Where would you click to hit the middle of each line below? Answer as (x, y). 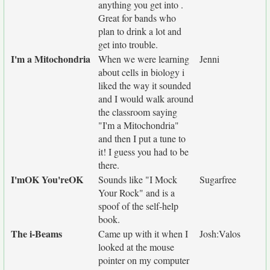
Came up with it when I (143, 234)
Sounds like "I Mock (138, 179)
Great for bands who (137, 18)
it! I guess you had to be (143, 152)
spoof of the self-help (138, 206)
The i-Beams (36, 234)
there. (109, 165)
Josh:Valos (220, 234)
